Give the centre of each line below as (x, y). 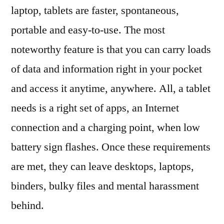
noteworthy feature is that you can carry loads (111, 49)
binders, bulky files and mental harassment (105, 186)
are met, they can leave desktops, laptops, (102, 166)
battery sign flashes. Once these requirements (111, 147)
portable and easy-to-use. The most (88, 30)
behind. (27, 205)
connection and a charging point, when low (105, 127)
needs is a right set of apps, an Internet (95, 108)
